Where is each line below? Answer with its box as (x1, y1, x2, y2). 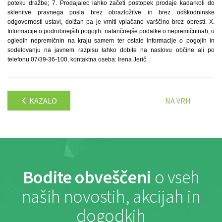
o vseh (151, 166, 200, 188)
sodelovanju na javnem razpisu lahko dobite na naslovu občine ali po (7, 47, 215, 54)
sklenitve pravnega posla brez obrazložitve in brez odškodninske (7, 9, 215, 16)
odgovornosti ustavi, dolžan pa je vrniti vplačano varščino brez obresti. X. (7, 18, 215, 25)
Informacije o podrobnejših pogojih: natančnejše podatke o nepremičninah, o (7, 28, 215, 35)
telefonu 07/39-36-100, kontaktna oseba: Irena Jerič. (7, 56, 148, 63)
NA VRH (165, 96, 191, 106)
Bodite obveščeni (22, 166, 151, 188)
